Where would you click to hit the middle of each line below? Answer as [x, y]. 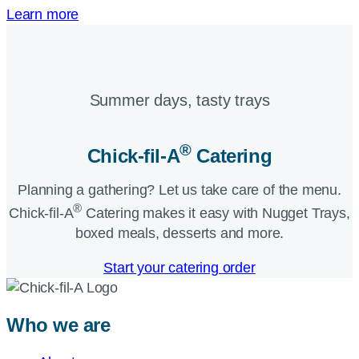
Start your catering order [179, 268]
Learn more [43, 15]
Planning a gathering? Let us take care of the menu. [179, 190]
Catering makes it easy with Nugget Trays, [216, 214]
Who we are [58, 325]
